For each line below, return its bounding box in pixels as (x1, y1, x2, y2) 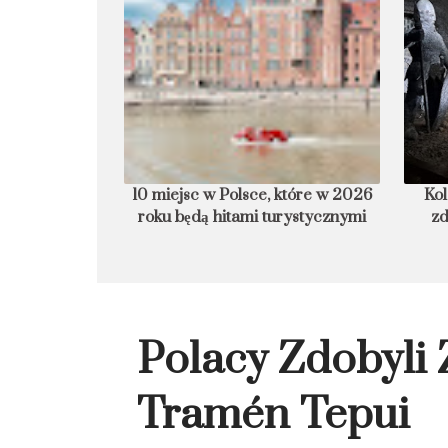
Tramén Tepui (137, 388, 410, 443)
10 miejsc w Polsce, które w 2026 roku (121, 185, 372, 205)
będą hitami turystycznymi (162, 207, 332, 227)
